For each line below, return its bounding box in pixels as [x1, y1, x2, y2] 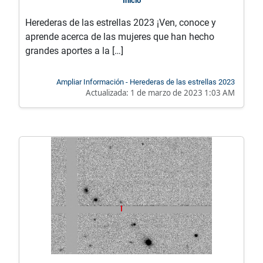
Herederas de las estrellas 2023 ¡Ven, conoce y [25, 17, 216, 29]
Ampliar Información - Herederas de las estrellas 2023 [56, 77, 235, 87]
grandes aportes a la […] [25, 45, 123, 57]
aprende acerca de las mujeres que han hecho [25, 31, 214, 43]
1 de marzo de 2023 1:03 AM [130, 87, 235, 99]
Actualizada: [86, 87, 130, 99]
